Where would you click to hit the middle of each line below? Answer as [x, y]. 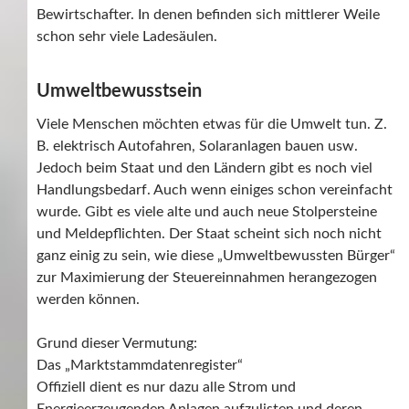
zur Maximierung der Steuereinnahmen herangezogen [207, 278]
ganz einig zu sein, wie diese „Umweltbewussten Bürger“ [216, 256]
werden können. [88, 300]
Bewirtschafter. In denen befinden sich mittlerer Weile [208, 15]
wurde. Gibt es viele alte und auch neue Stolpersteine [207, 212]
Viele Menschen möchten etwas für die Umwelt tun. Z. [212, 125]
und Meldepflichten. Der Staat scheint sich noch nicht [209, 234]
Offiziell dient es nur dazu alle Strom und [166, 388]
